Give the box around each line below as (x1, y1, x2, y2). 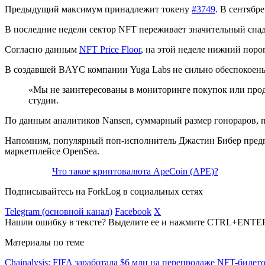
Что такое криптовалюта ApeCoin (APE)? (52, 166, 218, 176)
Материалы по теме (5, 237, 84, 247)
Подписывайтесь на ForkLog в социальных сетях (5, 186, 203, 196)
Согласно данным (5, 44, 79, 54)
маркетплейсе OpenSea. (5, 146, 99, 156)
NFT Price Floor (79, 44, 141, 54)
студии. (28, 95, 61, 105)
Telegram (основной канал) (5, 206, 112, 216)
